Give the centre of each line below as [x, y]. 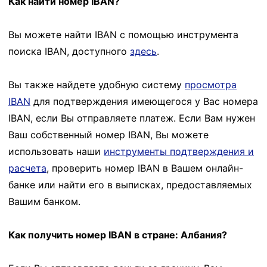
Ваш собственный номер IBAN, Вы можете [108, 134]
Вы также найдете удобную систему [97, 84]
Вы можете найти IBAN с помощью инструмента [123, 34]
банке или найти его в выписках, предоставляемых [130, 184]
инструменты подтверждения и [179, 151]
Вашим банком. [44, 201]
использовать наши [56, 151]
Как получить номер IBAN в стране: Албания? [118, 235]
